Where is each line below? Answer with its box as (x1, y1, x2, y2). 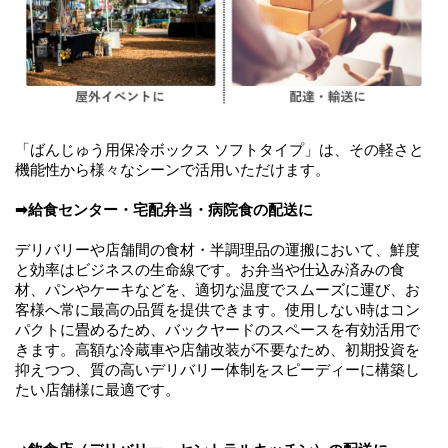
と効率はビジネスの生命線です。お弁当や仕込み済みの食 (15, 261, 405, 278)
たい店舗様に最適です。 (15, 381, 180, 398)
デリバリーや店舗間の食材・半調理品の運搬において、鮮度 (15, 241, 420, 258)
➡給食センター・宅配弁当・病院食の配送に (15, 201, 313, 218)
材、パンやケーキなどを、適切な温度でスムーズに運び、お (15, 281, 420, 298)
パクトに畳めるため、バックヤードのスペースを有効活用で (15, 321, 420, 338)
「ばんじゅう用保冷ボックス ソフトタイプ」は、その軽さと (15, 141, 424, 158)
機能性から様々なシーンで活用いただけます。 (15, 161, 330, 178)
